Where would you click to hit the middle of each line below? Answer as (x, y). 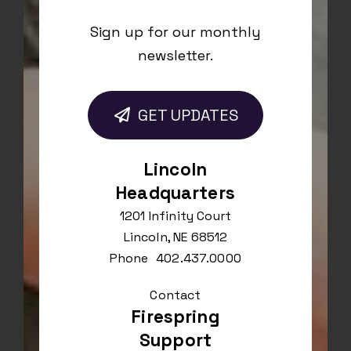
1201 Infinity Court (175, 216)
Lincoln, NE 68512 (175, 237)
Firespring (175, 317)
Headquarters (175, 194)
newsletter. (175, 56)
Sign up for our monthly (175, 32)
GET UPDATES (188, 116)
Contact (175, 295)
